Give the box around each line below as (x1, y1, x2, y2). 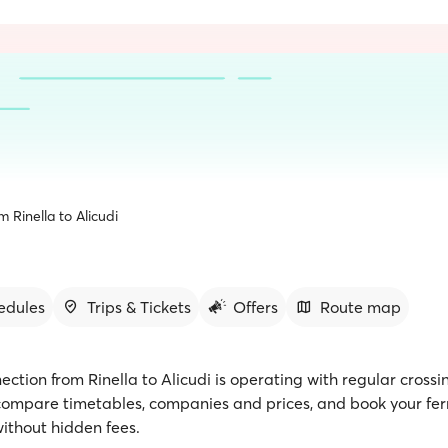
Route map (320, 297, 401, 317)
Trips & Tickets (87, 297, 191, 317)
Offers (233, 297, 278, 317)
